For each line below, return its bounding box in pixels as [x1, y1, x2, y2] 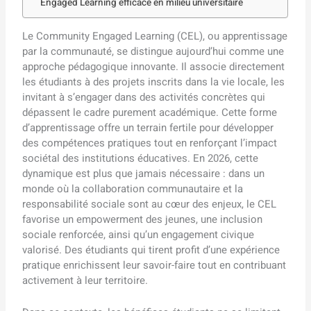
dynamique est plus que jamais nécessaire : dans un [22, 165, 265, 181]
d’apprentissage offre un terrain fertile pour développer [22, 119, 274, 135]
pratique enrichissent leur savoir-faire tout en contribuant [22, 257, 287, 273]
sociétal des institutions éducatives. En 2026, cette [22, 150, 259, 166]
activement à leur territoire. [22, 272, 149, 288]
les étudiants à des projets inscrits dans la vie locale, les [22, 74, 285, 90]
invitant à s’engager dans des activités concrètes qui [22, 89, 266, 105]
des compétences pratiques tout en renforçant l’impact [22, 135, 278, 151]
